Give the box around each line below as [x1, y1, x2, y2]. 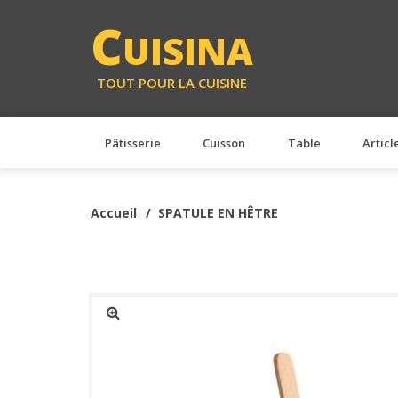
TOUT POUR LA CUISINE [97, 73, 247, 92]
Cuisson [203, 134, 246, 151]
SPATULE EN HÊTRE [157, 203, 278, 221]
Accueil [91, 203, 137, 221]
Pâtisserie [105, 134, 161, 151]
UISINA [123, 26, 253, 76]
